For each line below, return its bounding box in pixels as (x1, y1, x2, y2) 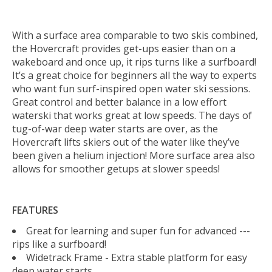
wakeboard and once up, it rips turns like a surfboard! (12, 55, 256, 69)
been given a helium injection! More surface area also (12, 148, 255, 162)
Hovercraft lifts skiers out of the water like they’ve (12, 135, 240, 149)
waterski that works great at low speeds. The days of (12, 108, 252, 122)
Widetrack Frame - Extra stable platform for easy (26, 250, 247, 264)
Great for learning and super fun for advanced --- (26, 223, 250, 237)
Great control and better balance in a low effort (12, 95, 226, 109)
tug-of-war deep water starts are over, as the (12, 121, 218, 135)
